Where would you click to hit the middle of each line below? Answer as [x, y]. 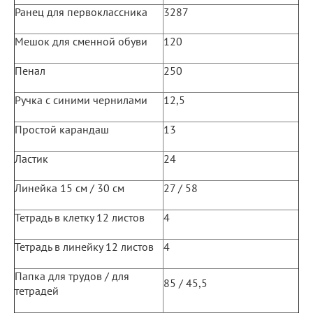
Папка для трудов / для [72, 276]
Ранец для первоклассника [81, 12]
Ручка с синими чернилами [81, 100]
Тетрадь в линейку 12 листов [84, 246]
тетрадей [37, 290]
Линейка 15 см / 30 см [70, 188]
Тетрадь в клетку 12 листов [80, 217]
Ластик [31, 158]
